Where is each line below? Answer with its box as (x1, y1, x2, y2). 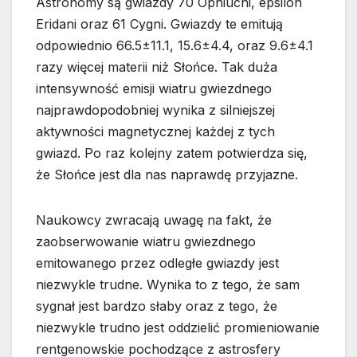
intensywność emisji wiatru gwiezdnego (36, 80, 272, 97)
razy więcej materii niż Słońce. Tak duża (36, 59, 277, 76)
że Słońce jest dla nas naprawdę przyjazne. (36, 167, 298, 183)
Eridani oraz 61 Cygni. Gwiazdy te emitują (36, 16, 283, 33)
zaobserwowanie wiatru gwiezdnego (36, 233, 256, 250)
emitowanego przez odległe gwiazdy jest (36, 255, 279, 272)
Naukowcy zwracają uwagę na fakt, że (36, 212, 272, 229)
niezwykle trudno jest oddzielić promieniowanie (36, 320, 320, 336)
